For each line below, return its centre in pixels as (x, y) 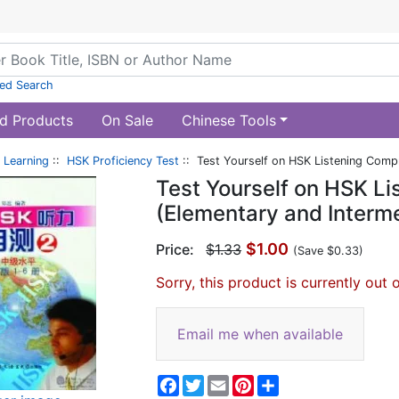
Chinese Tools (228, 120)
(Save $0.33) (329, 251)
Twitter (228, 382)
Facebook (213, 382)
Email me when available (261, 334)
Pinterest (284, 382)
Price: (175, 249)
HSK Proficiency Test (123, 161)
